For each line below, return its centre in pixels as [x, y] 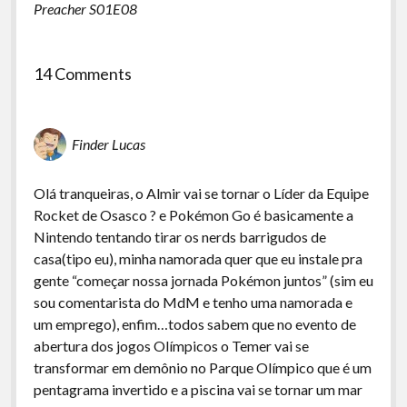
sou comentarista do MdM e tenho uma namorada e [193, 302]
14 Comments [82, 74]
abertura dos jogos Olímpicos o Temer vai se [171, 346]
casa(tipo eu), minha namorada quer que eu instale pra [198, 258]
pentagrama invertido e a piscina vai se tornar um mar [198, 389]
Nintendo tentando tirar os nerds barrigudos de [179, 237]
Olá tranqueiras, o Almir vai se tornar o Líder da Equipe [201, 193]
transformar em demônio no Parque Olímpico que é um [202, 367]
